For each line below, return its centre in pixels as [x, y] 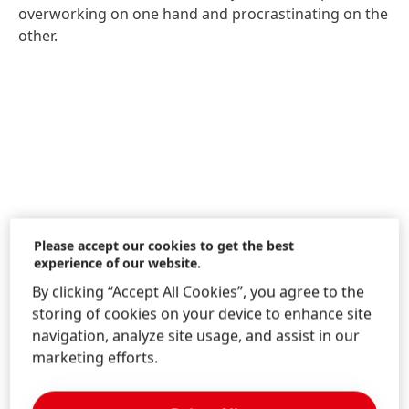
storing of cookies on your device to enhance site [202, 314]
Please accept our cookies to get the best [164, 246]
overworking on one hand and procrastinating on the [203, 13]
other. [38, 35]
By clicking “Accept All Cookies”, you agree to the [199, 292]
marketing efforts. [95, 357]
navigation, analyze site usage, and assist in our [196, 336]
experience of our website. [118, 263]
